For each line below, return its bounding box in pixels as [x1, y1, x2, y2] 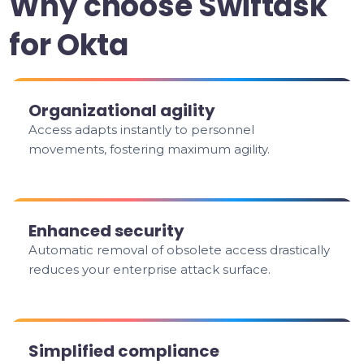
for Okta [9, 24, 128, 66]
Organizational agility [28, 99, 216, 122]
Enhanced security [28, 219, 185, 242]
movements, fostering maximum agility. [28, 141, 271, 157]
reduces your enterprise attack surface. [28, 262, 271, 277]
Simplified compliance [28, 340, 220, 362]
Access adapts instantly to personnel [28, 122, 255, 137]
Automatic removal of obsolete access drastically [28, 242, 331, 258]
